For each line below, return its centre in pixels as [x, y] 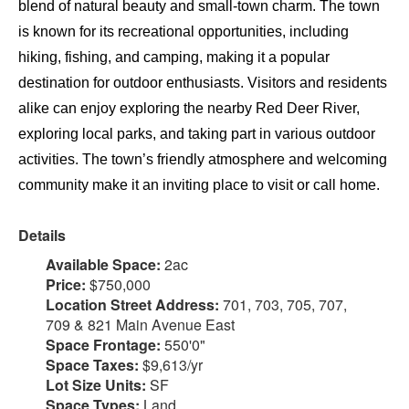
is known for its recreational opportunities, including [184, 31]
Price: [68, 284]
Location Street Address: [134, 304]
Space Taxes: [94, 365]
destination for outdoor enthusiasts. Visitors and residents [203, 83]
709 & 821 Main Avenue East [140, 325]
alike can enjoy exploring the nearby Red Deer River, [189, 108]
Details [42, 235]
